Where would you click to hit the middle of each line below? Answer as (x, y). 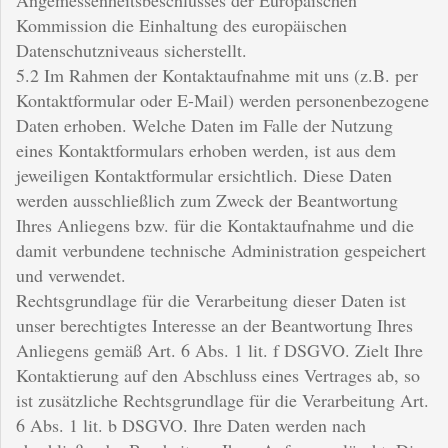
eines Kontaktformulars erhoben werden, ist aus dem (206, 149)
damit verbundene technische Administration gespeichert (221, 249)
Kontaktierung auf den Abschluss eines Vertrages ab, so (218, 374)
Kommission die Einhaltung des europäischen (181, 24)
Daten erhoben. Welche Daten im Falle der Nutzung (204, 124)
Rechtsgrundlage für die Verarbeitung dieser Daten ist (211, 299)
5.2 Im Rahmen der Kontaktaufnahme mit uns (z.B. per (217, 74)
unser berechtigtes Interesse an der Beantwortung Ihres (214, 324)
